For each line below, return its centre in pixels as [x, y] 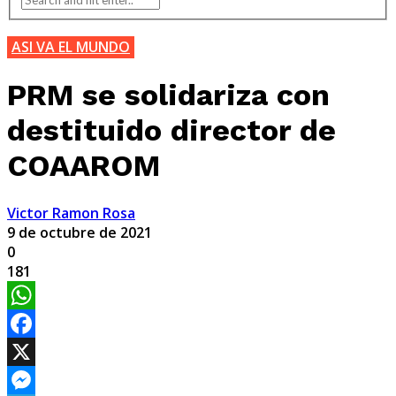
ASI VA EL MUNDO [71, 47]
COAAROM [84, 165]
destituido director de [171, 129]
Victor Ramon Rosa [71, 213]
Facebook [39, 351]
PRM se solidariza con [168, 94]
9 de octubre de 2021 [80, 232]
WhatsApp [42, 323]
